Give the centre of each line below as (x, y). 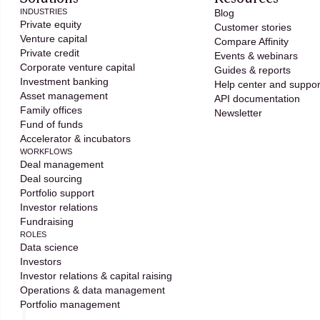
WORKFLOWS (46, 151)
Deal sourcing (51, 178)
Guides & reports (252, 70)
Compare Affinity (251, 41)
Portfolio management (70, 304)
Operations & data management (93, 290)
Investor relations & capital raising (96, 275)
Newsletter (238, 112)
